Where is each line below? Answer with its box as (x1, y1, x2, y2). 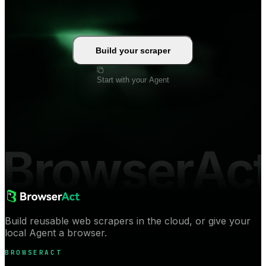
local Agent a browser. (5, 226, 107, 239)
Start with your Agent (97, 75, 169, 84)
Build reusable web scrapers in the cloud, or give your (5, 214, 251, 227)
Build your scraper (96, 45, 170, 55)
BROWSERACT (5, 248, 62, 256)
